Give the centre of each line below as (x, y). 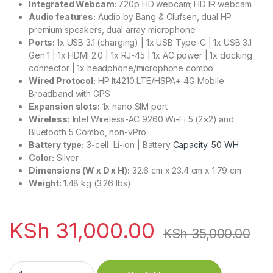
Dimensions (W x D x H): (79, 171)
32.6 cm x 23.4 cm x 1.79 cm (185, 171)
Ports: (43, 43)
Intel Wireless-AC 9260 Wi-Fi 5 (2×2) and (152, 119)
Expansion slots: (64, 107)
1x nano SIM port (133, 107)
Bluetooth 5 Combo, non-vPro (88, 132)
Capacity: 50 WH (206, 145)
